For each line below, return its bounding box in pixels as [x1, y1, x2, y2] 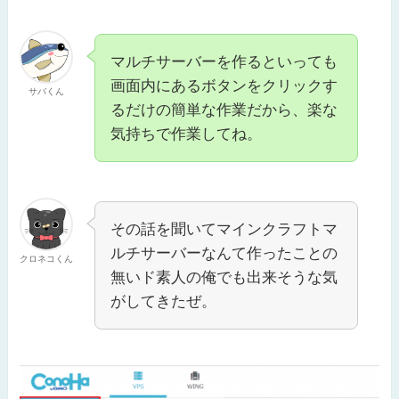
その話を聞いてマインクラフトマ [110, 221, 338, 239]
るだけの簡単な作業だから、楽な [110, 102, 338, 119]
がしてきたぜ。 [110, 293, 217, 311]
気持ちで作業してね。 [110, 126, 263, 143]
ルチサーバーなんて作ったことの [110, 245, 338, 263]
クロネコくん [20, 254, 74, 265]
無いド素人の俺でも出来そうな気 [110, 269, 338, 287]
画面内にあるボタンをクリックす [110, 77, 338, 95]
